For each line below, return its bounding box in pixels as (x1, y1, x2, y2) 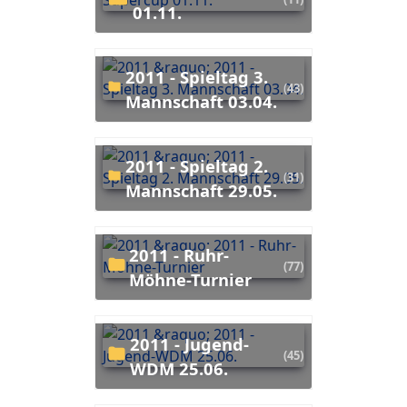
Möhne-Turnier (129, 267, 253, 291)
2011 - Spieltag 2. (124, 154, 135, 177)
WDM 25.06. (129, 356, 228, 380)
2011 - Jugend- (129, 332, 140, 355)
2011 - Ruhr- (129, 243, 140, 266)
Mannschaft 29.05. (124, 178, 277, 202)
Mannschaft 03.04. (124, 89, 277, 113)
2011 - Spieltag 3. (124, 65, 135, 88)
